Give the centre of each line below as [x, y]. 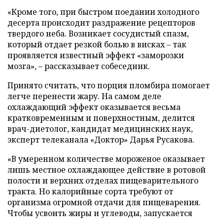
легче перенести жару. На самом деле [84, 96]
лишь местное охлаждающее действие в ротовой [107, 169]
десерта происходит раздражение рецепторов [101, 22]
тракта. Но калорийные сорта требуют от [90, 191]
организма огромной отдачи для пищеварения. [104, 202]
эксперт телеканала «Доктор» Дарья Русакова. [101, 139]
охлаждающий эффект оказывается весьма [94, 107]
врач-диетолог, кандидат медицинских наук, [100, 129]
